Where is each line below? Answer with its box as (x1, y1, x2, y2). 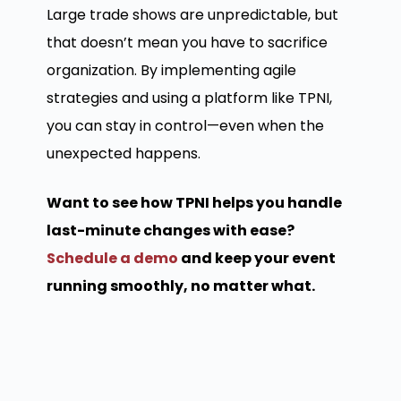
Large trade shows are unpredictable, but (46, 4, 338, 25)
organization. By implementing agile (46, 59, 296, 81)
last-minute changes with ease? (46, 219, 294, 241)
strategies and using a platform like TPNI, (46, 87, 332, 108)
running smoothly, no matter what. (46, 275, 315, 296)
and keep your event (177, 247, 336, 269)
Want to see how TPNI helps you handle (46, 192, 342, 213)
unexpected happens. (46, 142, 200, 164)
